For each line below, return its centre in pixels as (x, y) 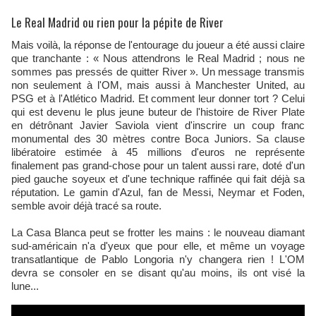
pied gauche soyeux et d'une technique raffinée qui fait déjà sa (158, 179)
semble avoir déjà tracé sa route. (86, 206)
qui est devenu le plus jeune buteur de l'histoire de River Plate (158, 112)
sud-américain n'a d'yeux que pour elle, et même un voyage (158, 246)
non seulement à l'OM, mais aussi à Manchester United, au (158, 85)
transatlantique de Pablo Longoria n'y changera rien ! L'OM (158, 260)
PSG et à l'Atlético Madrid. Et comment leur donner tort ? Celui (158, 99)
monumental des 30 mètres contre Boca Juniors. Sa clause (158, 139)
